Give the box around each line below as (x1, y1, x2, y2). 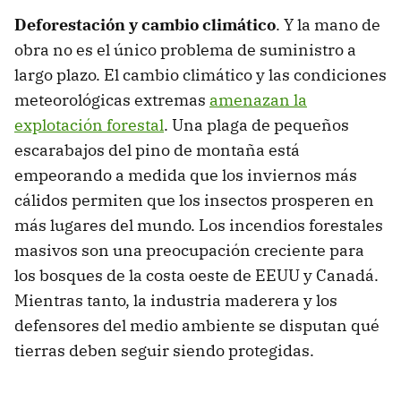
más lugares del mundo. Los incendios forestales (14, 215, 383, 236)
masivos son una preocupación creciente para (14, 240, 364, 261)
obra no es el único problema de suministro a (14, 39, 356, 61)
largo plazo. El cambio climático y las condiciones (14, 64, 387, 86)
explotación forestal (14, 115, 164, 136)
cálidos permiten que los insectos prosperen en (14, 190, 374, 211)
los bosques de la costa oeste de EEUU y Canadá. (14, 265, 379, 286)
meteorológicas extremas (14, 90, 209, 111)
